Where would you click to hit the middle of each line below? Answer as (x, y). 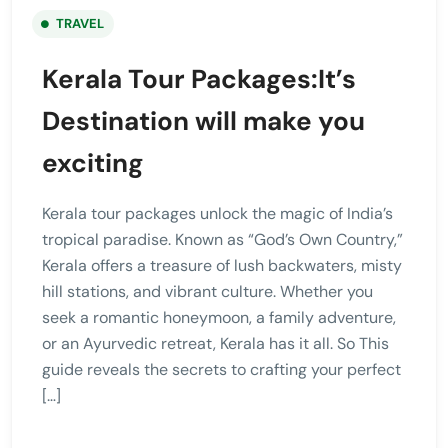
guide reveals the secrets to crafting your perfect (221, 369)
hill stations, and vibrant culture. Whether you (207, 291)
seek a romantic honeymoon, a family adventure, (219, 317)
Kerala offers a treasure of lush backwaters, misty (222, 265)
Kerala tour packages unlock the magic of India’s (217, 213)
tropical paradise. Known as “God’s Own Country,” (222, 239)
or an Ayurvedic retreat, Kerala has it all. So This (215, 343)
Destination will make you (203, 120)
